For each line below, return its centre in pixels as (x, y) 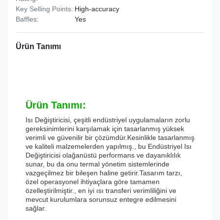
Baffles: (27, 19)
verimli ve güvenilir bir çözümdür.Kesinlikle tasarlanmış (110, 137)
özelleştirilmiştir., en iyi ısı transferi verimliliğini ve (101, 191)
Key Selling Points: (44, 9)
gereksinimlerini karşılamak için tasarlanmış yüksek (105, 129)
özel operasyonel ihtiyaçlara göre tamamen (93, 182)
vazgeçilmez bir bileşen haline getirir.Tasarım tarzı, (104, 173)
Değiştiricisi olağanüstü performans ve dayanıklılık (103, 155)
